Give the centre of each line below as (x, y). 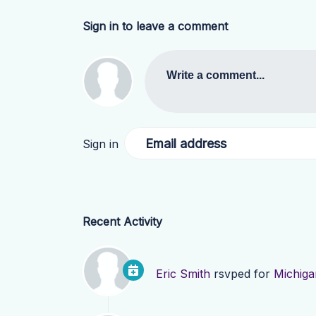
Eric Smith (183, 274)
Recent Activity (122, 222)
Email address (186, 143)
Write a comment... (215, 75)
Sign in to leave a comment (155, 26)
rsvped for (242, 274)
